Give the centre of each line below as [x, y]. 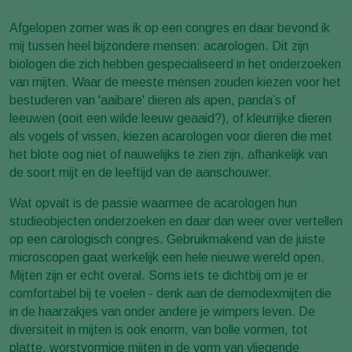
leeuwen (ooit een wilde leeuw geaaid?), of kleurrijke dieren [170, 118]
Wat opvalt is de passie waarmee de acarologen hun [153, 203]
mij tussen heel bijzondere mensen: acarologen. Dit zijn [159, 46]
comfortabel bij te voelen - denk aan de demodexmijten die [170, 293]
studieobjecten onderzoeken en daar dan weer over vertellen [176, 221]
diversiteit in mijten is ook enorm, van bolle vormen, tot [159, 329]
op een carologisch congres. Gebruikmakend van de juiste [167, 239]
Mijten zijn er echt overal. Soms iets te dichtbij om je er [159, 275]
